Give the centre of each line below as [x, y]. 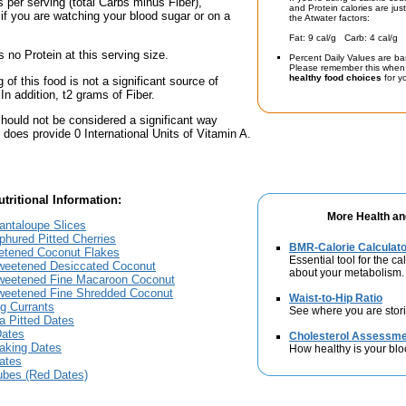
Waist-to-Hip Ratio [336, 298]
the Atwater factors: [329, 18]
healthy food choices [335, 77]
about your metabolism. [347, 273]
